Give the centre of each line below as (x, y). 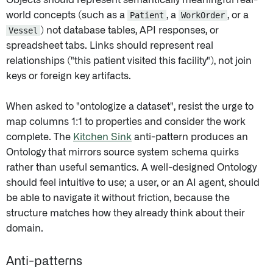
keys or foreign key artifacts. (69, 76)
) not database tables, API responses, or (129, 31)
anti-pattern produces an (190, 137)
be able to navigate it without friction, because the (118, 198)
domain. (25, 229)
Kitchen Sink (102, 137)
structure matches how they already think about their (126, 214)
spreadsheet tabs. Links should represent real (110, 46)
